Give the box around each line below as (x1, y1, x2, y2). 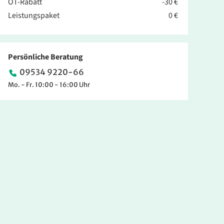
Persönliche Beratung (8, 51, 83, 63)
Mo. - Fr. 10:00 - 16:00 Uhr (8, 80, 90, 89)
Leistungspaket (8, 10, 59, 21)
